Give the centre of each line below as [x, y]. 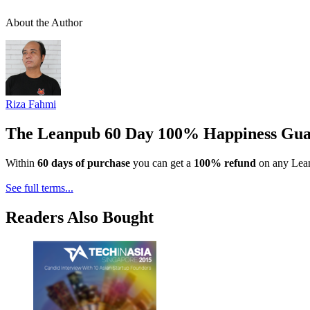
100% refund [225, 163]
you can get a [162, 163]
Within [21, 163]
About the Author [44, 22]
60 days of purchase [84, 163]
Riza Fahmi [31, 104]
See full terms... [39, 188]
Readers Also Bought [80, 217]
